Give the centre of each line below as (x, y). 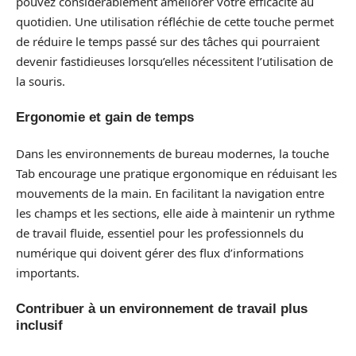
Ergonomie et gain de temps (105, 117)
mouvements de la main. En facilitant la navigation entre (170, 193)
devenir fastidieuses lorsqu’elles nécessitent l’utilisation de (174, 61)
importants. (48, 272)
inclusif (39, 325)
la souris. (41, 81)
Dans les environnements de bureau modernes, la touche (172, 153)
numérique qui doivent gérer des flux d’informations (160, 252)
